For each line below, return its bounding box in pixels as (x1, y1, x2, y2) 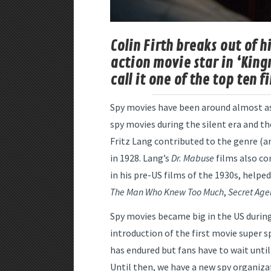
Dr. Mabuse (171, 152, 214, 165)
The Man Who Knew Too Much (110, 186, 224, 198)
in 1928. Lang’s (110, 152, 171, 165)
